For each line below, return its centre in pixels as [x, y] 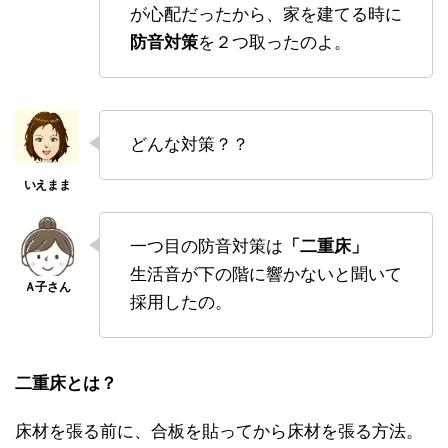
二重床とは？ [66, 383]
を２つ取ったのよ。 [274, 42]
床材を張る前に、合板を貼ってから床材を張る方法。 [219, 431]
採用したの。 [181, 302]
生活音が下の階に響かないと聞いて [266, 274]
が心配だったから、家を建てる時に [266, 14]
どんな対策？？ [189, 144]
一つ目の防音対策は [206, 246]
